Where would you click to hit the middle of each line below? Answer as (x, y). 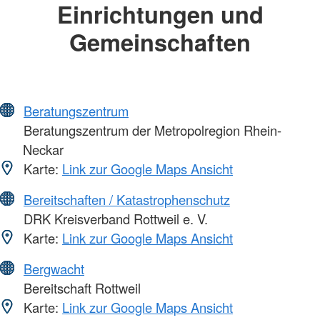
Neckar (43, 150)
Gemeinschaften (160, 41)
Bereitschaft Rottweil (80, 288)
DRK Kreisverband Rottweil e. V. (114, 219)
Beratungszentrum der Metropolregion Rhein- (151, 130)
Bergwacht (54, 269)
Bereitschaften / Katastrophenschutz (127, 200)
